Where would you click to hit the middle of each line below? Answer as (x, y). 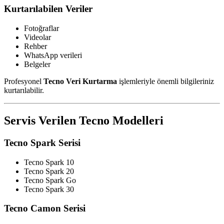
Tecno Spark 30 (49, 189)
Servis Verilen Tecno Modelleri (84, 120)
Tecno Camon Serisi (45, 208)
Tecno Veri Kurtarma (80, 81)
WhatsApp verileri (53, 55)
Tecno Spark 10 (49, 162)
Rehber (35, 46)
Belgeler (37, 64)
